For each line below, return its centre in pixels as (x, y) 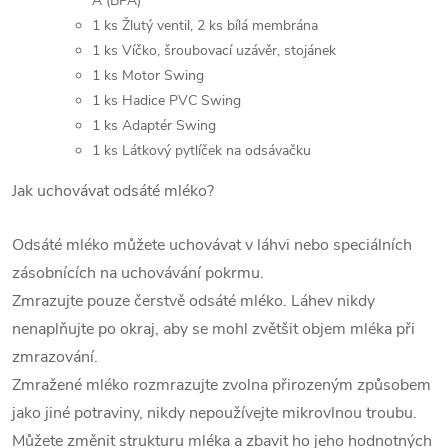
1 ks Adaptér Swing (154, 126)
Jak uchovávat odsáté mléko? (113, 191)
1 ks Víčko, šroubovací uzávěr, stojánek (214, 51)
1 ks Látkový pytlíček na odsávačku (201, 151)
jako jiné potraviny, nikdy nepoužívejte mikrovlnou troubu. (214, 413)
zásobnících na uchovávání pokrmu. (138, 273)
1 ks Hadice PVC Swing (166, 101)
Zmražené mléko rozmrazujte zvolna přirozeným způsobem (221, 385)
